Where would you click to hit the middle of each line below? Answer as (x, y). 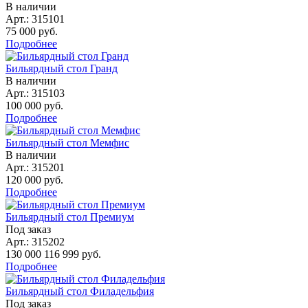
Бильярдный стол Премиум (70, 217)
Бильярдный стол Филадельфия (80, 291)
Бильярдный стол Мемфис (67, 142)
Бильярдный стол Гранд (62, 68)
